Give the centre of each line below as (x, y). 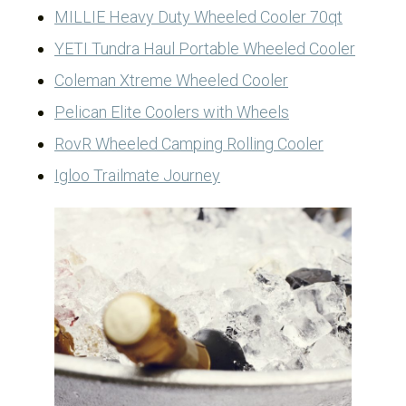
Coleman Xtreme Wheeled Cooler (171, 80)
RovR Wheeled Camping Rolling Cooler (189, 144)
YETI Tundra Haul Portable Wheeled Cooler (205, 48)
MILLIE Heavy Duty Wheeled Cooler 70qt (198, 17)
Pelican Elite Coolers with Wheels (172, 112)
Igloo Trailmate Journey (137, 175)
